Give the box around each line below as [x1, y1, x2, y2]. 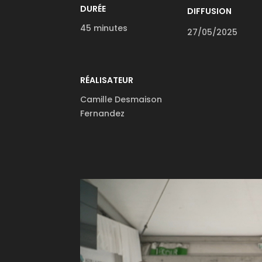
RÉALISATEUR [80, 74, 133, 86]
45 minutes [80, 22, 127, 34]
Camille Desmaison [80, 94, 162, 105]
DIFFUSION [187, 5, 232, 17]
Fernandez [80, 108, 125, 119]
